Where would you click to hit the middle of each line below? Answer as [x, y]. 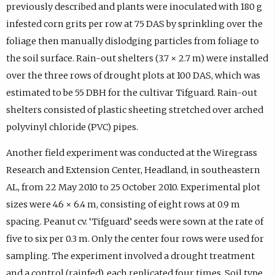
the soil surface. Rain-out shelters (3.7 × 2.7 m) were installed [137, 58]
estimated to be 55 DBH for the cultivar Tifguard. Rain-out [131, 92]
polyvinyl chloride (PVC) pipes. [72, 127]
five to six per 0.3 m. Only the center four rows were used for [135, 239]
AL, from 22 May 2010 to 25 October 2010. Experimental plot [133, 188]
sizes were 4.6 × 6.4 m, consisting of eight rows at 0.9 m [123, 205]
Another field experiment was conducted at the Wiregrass [131, 153]
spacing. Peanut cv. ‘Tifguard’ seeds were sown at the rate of [134, 222]
